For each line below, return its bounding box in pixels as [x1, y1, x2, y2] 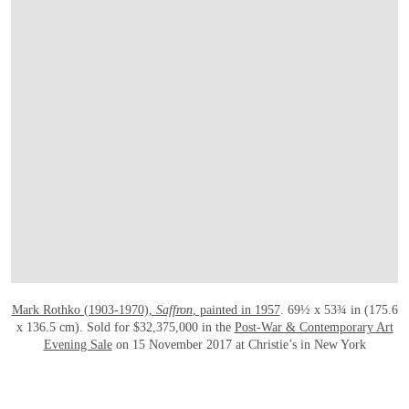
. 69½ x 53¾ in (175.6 [279, 302, 398, 317]
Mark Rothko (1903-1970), [11, 302, 156, 317]
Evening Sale [43, 337, 112, 351]
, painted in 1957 [192, 302, 280, 317]
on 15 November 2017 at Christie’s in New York [111, 337, 366, 351]
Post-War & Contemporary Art [234, 320, 393, 334]
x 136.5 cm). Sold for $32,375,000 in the [16, 320, 235, 334]
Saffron [155, 302, 193, 317]
